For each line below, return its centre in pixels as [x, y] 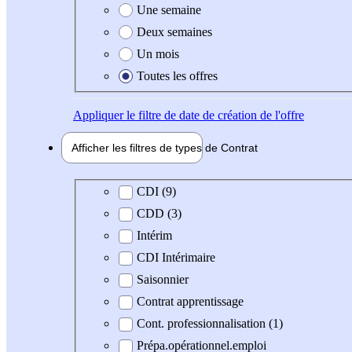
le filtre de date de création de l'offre [214, 115]
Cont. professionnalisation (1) [210, 324]
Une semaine [169, 9]
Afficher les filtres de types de [146, 147]
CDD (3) [159, 214]
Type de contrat [123, 191]
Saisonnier [163, 280]
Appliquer [98, 115]
